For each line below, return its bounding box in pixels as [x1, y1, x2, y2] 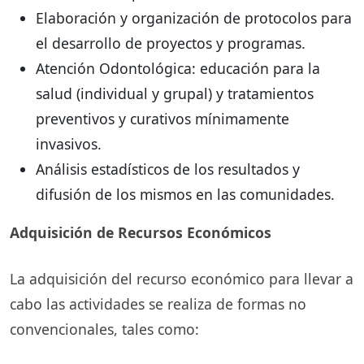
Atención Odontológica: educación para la [36, 58, 320, 79]
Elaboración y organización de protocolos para [36, 8, 352, 28]
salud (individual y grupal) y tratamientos [36, 84, 314, 104]
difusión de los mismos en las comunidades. [36, 184, 335, 205]
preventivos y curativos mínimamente [36, 109, 289, 129]
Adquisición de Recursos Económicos [10, 223, 271, 243]
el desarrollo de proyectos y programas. [36, 33, 305, 54]
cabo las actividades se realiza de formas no [10, 293, 306, 314]
